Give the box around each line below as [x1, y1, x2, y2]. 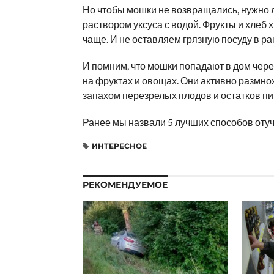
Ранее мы [82, 116, 128, 128]
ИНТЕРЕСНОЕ [91, 141, 147, 150]
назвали [128, 116, 166, 128]
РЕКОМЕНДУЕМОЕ [82, 179, 168, 190]
